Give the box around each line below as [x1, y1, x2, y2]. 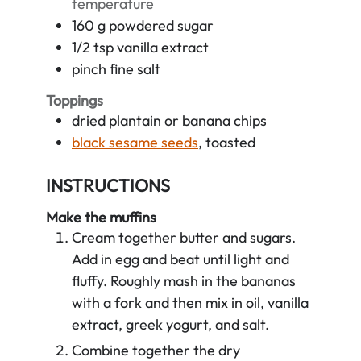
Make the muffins [46, 208, 156, 227]
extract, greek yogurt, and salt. [72, 315, 269, 334]
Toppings [46, 91, 103, 110]
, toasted [198, 133, 255, 152]
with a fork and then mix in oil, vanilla [72, 293, 309, 313]
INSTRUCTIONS [46, 173, 170, 197]
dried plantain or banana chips [72, 111, 267, 131]
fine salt [110, 59, 160, 78]
